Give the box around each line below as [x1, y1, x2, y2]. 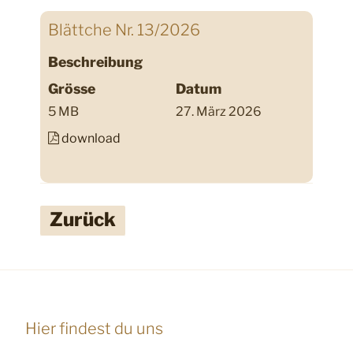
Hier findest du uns [25, 319, 163, 339]
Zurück [50, 207, 117, 231]
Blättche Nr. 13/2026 [48, 20, 201, 39]
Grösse [48, 80, 96, 97]
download [61, 130, 121, 146]
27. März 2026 [176, 103, 262, 119]
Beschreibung [48, 53, 143, 70]
